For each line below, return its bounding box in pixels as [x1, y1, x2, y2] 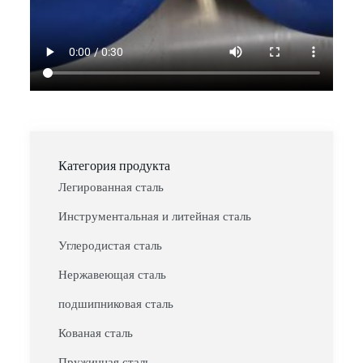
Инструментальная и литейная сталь [58, 210, 251, 224]
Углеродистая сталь [58, 239, 162, 253]
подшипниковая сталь [58, 297, 173, 311]
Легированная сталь [58, 181, 164, 194]
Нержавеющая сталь [58, 268, 166, 282]
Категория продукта [58, 159, 170, 173]
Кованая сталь [58, 327, 133, 340]
